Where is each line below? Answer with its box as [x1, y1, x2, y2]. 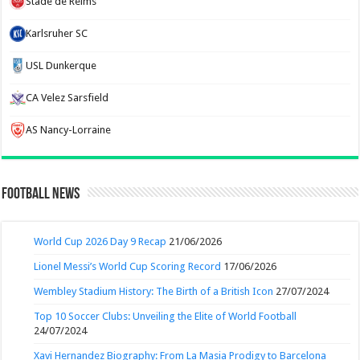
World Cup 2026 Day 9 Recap [34, 235, 167, 247]
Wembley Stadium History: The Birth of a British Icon [34, 284, 274, 297]
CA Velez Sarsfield [26, 91, 109, 104]
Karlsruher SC [26, 27, 88, 39]
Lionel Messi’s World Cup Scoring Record [34, 260, 222, 272]
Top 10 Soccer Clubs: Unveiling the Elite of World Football [34, 309, 297, 322]
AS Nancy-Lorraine [26, 123, 112, 136]
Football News [2, 186, 80, 202]
